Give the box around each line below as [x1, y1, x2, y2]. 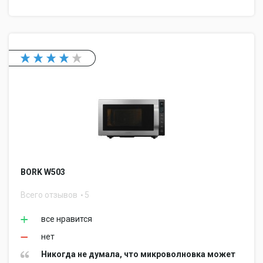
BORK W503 [21, 167, 65, 177]
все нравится [41, 214, 92, 224]
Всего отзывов [21, 190, 79, 200]
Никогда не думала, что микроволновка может [41, 249, 235, 259]
